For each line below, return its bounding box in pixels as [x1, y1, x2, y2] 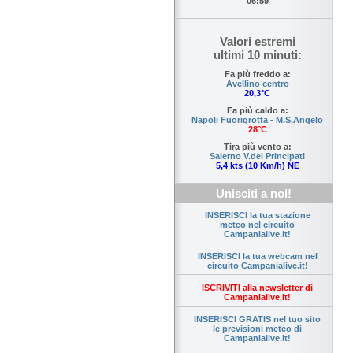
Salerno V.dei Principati [210, 151, 305, 162]
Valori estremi [219, 35, 295, 49]
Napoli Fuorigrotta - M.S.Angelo [191, 115, 323, 125]
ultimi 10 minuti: [213, 48, 302, 62]
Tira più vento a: [223, 142, 292, 152]
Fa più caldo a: [226, 106, 288, 116]
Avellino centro [225, 79, 289, 89]
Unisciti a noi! [216, 187, 292, 201]
